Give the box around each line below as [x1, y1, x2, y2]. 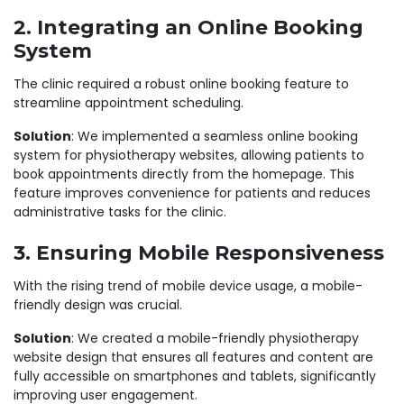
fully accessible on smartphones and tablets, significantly [14, 367, 376, 386]
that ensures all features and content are [107, 348, 373, 367]
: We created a [71, 329, 168, 348]
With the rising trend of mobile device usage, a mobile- [14, 277, 363, 296]
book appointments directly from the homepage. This [14, 165, 354, 184]
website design [14, 348, 107, 367]
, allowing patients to [234, 146, 364, 165]
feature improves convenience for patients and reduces [14, 184, 371, 203]
